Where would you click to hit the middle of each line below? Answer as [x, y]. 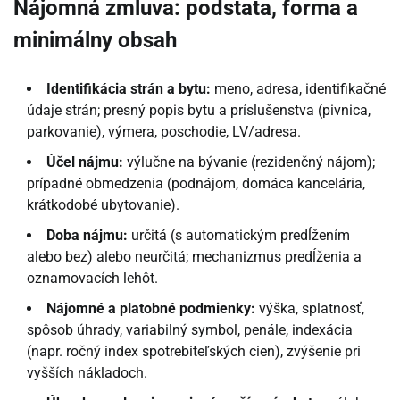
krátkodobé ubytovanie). [103, 205]
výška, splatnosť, [310, 309]
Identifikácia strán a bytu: [129, 89]
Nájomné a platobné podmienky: [151, 309]
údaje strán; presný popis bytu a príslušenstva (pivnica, [199, 111]
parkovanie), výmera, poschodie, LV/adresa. [164, 132]
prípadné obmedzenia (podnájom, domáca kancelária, [196, 184]
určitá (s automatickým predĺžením [239, 236]
